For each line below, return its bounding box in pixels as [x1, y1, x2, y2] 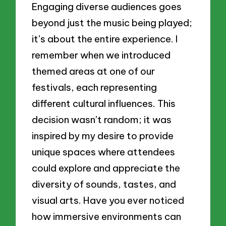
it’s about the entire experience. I [32, 33, 178, 45]
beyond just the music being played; [32, 17, 193, 29]
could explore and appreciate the [32, 162, 181, 175]
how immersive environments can [32, 210, 182, 223]
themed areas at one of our [32, 65, 155, 78]
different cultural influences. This [32, 97, 176, 110]
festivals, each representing [32, 81, 157, 94]
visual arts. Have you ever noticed [32, 194, 185, 207]
